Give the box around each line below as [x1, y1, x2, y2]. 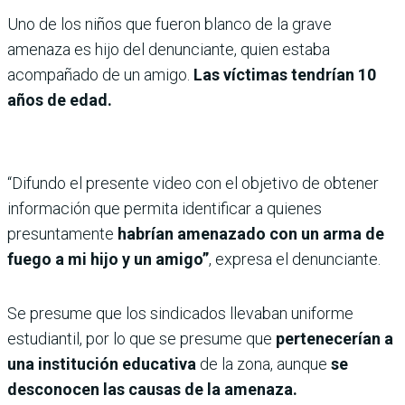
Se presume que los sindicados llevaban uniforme [7, 304, 353, 323]
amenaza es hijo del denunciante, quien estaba [7, 40, 330, 59]
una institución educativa [7, 354, 200, 373]
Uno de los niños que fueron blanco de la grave [7, 14, 332, 33]
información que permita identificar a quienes [7, 199, 322, 218]
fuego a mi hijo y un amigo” [7, 250, 209, 268]
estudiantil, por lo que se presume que [7, 329, 276, 348]
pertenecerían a [276, 329, 393, 348]
